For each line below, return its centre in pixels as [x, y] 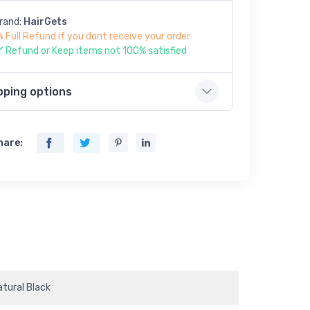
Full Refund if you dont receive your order [98, 36]
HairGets [45, 22]
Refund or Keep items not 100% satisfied [96, 51]
